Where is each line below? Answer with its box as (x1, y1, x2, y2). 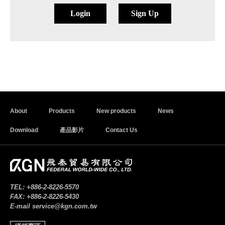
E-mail (10, 202, 30, 210)
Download (10, 126, 38, 134)
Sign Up (131, 9, 159, 18)
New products (96, 107, 136, 115)
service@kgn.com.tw (32, 202, 97, 210)
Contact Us (105, 126, 138, 134)
